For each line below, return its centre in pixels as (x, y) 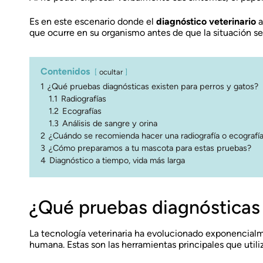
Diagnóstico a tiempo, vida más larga (117, 160)
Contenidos (65, 71)
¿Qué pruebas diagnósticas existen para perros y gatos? (153, 86)
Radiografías (84, 98)
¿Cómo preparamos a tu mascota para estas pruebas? (150, 148)
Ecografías (82, 111)
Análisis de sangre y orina (110, 123)
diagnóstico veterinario (206, 21)
